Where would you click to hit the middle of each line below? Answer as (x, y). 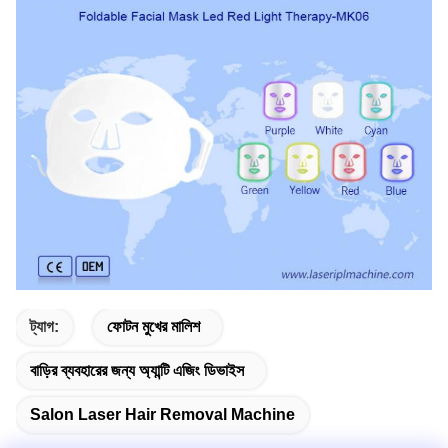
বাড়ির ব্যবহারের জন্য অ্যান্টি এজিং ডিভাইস (137, 371)
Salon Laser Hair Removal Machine (162, 415)
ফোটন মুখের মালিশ (153, 327)
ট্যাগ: (44, 327)
